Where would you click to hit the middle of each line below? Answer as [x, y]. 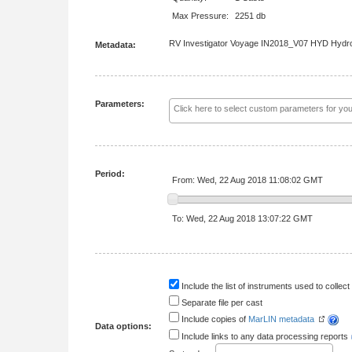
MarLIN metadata [281, 319]
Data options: [123, 326]
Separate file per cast [221, 302]
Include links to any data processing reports [265, 337]
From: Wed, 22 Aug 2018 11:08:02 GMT [247, 180]
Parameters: [120, 104]
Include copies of [214, 319]
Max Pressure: [200, 16]
